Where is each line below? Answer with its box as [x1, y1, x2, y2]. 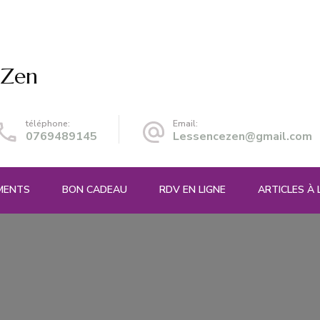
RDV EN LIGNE [159, 182, 226, 196]
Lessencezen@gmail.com [173, 128, 312, 144]
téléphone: [26, 117, 70, 129]
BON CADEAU [62, 182, 127, 196]
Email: [173, 117, 198, 129]
